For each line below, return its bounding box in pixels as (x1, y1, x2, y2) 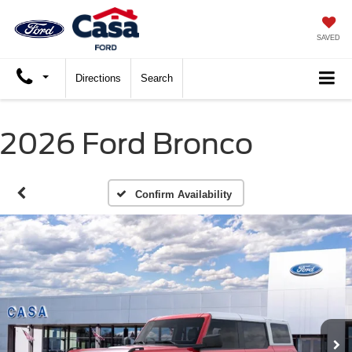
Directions (75, 72, 121, 85)
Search (141, 72, 173, 85)
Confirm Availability (134, 189, 232, 201)
